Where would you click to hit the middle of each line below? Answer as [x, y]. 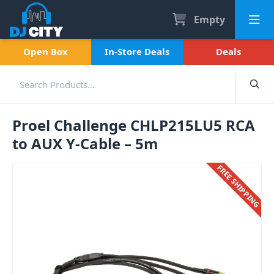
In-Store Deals [137, 51]
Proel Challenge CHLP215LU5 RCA [134, 125]
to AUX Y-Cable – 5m [85, 143]
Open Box [46, 51]
